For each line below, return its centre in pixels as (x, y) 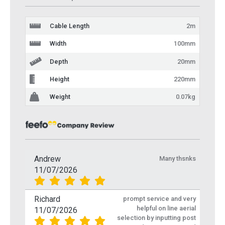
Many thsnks (178, 159)
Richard (47, 199)
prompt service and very (159, 199)
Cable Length (70, 26)
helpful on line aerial (166, 208)
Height (60, 79)
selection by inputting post (156, 218)
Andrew (47, 159)
